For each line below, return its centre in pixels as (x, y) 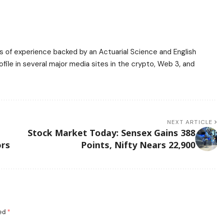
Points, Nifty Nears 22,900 (138, 145)
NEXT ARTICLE (190, 122)
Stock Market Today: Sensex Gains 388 (111, 132)
